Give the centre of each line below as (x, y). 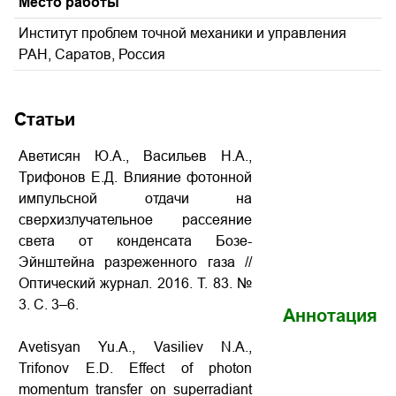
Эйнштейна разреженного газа (132, 262)
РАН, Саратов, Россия (92, 54)
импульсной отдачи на (135, 198)
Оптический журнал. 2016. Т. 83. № (135, 283)
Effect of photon (190, 368)
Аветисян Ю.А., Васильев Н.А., (135, 156)
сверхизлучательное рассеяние (135, 220)
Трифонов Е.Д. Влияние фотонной (135, 177)
